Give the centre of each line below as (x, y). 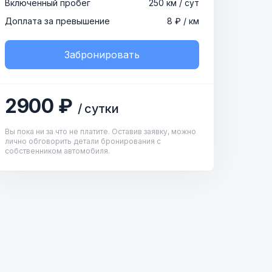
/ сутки (98, 109)
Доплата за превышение (57, 21)
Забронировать (102, 55)
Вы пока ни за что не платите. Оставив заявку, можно (100, 131)
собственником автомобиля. (57, 151)
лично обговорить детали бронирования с (83, 141)
